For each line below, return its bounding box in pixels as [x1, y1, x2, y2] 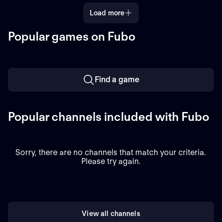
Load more [89, 8, 125, 17]
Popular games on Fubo [8, 29, 135, 44]
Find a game [94, 75, 140, 85]
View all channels [82, 209, 140, 218]
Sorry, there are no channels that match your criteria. [15, 148, 207, 158]
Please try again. [81, 157, 141, 166]
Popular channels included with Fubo [8, 110, 209, 124]
